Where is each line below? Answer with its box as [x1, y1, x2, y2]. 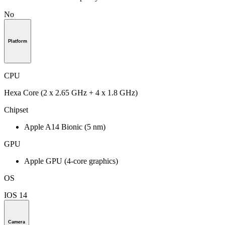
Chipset [4, 105, 28, 114]
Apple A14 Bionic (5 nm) [24, 122, 105, 131]
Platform [8, 39, 27, 44]
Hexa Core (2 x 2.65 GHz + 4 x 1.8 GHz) [4, 88, 138, 97]
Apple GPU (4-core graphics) [24, 156, 118, 165]
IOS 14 [4, 190, 27, 199]
